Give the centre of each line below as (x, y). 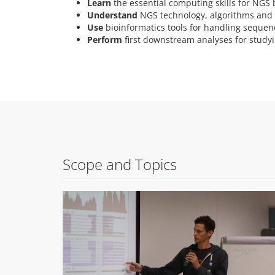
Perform (105, 39)
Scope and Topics (120, 164)
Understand (112, 15)
